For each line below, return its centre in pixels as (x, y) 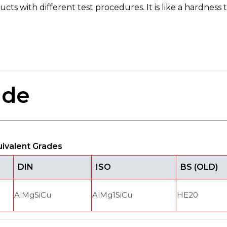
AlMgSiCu (33, 195)
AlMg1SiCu (112, 195)
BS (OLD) (199, 167)
